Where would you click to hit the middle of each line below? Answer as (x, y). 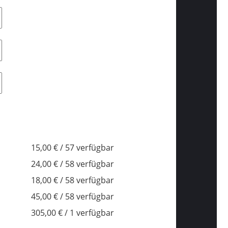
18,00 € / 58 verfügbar (73, 180)
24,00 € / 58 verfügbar (73, 164)
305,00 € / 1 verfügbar (73, 212)
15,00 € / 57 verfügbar (73, 147)
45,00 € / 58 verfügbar (73, 196)
